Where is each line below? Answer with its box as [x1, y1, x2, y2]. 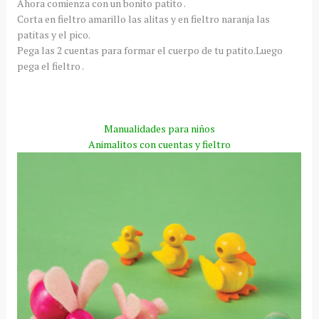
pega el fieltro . [16, 59, 84, 73]
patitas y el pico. [16, 28, 90, 41]
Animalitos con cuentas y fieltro [88, 137, 231, 151]
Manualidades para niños [103, 122, 215, 135]
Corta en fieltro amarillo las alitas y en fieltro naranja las [16, 12, 270, 26]
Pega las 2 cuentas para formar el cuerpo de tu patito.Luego [16, 43, 283, 57]
